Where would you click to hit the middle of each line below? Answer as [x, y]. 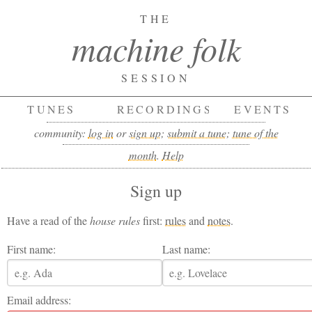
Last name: [186, 249]
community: [61, 133]
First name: [32, 249]
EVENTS [263, 109]
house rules [115, 220]
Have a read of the [49, 220]
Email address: [39, 300]
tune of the [255, 133]
